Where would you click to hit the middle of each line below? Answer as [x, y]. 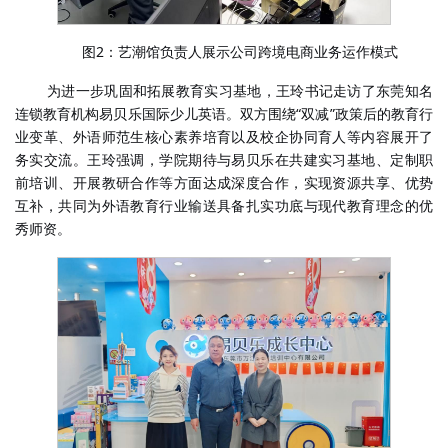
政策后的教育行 [384, 113]
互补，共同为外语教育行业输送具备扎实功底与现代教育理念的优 [224, 205]
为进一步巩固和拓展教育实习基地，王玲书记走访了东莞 [226, 90]
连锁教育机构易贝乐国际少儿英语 [120, 113]
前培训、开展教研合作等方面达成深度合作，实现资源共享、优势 [224, 182]
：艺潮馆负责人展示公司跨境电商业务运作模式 [251, 52]
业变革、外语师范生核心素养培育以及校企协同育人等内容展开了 [224, 136]
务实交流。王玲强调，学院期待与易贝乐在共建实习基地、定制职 [224, 159]
